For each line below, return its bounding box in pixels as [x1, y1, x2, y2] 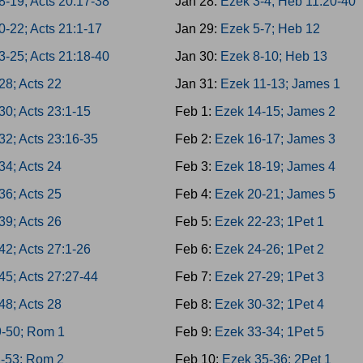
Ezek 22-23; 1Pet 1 [214, 215, 324, 228]
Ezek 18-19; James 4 [214, 160, 335, 173]
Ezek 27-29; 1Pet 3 [214, 270, 324, 284]
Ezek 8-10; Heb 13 [220, 49, 327, 63]
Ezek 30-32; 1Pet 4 [214, 297, 324, 311]
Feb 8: [174, 297, 215, 311]
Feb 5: [174, 215, 215, 228]
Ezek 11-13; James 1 [220, 77, 340, 91]
